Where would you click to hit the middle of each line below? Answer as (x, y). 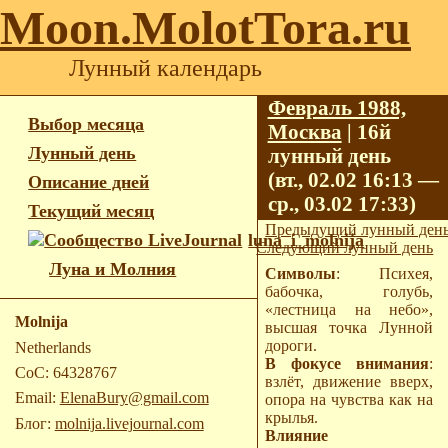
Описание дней (89, 181)
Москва (304, 131)
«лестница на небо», (349, 309)
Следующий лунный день (345, 247)
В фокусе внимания (353, 363)
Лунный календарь (165, 68)
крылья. (292, 417)
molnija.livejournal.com (129, 423)
